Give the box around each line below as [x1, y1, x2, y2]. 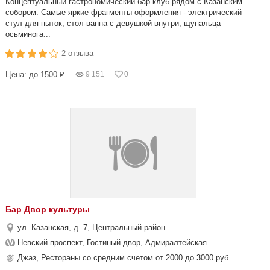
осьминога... [5, 30, 51, 39]
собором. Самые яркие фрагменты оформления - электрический [5, 8, 242, 17]
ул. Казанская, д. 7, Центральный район [17, 223, 165, 232]
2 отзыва [61, 49, 94, 58]
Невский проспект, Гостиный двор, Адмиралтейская [17, 238, 207, 247]
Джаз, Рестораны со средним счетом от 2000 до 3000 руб [17, 253, 228, 262]
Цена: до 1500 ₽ [5, 70, 64, 79]
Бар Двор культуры [5, 204, 90, 214]
